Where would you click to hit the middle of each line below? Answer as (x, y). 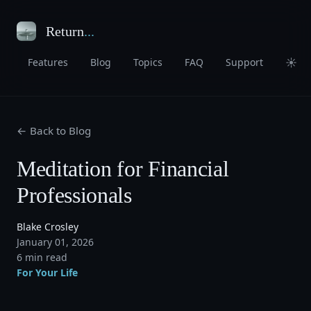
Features (48, 62)
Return (65, 31)
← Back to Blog (54, 131)
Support (244, 62)
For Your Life (47, 272)
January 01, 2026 (55, 242)
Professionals (74, 195)
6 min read (42, 257)
